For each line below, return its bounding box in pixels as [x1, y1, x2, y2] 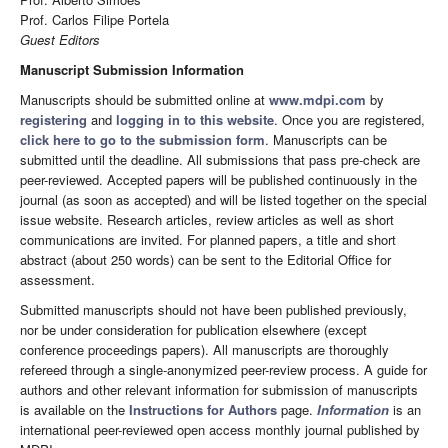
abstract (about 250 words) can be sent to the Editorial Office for [20, 250, 391, 270]
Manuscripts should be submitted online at [20, 90, 269, 110]
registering [20, 110, 87, 130]
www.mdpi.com [269, 90, 366, 110]
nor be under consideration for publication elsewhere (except [20, 320, 367, 340]
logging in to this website [116, 110, 274, 130]
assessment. [20, 270, 95, 290]
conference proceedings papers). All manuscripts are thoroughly [20, 340, 389, 360]
